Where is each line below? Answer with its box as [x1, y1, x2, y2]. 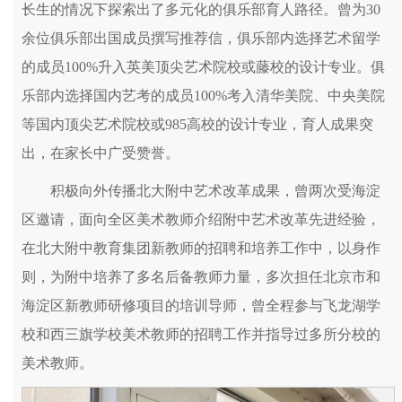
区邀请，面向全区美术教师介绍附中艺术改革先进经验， [22, 211, 380, 227]
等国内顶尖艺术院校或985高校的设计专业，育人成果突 [22, 116, 373, 132]
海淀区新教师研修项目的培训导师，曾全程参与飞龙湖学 [22, 297, 380, 313]
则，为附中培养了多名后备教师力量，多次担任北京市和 [22, 268, 380, 284]
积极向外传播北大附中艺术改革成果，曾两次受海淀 [50, 182, 380, 198]
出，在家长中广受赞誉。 [22, 144, 179, 161]
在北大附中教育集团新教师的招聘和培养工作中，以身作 [22, 240, 380, 256]
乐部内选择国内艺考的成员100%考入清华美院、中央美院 [22, 87, 385, 103]
